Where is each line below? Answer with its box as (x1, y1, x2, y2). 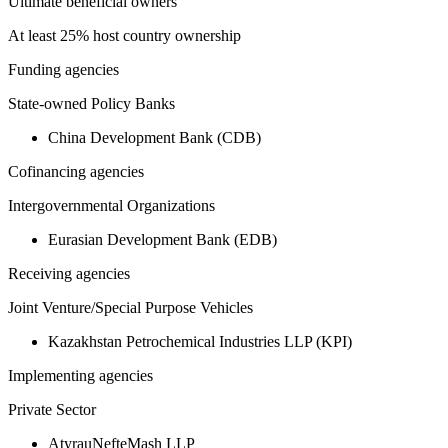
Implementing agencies (8, 367, 153, 385)
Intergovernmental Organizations (8, 197, 215, 215)
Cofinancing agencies (8, 163, 144, 181)
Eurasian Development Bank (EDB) (48, 231, 277, 249)
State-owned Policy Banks (8, 95, 175, 113)
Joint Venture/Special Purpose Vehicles (8, 299, 253, 317)
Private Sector (8, 401, 96, 419)
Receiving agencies (8, 265, 130, 283)
